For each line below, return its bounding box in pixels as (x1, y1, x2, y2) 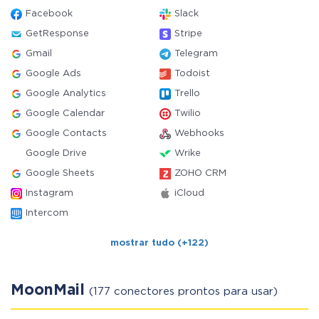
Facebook (26, 10, 73, 18)
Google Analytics (26, 90, 106, 98)
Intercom (26, 209, 68, 217)
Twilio (174, 110, 201, 117)
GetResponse (26, 30, 89, 38)
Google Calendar (26, 110, 105, 117)
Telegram (174, 50, 218, 58)
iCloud (174, 189, 204, 197)
